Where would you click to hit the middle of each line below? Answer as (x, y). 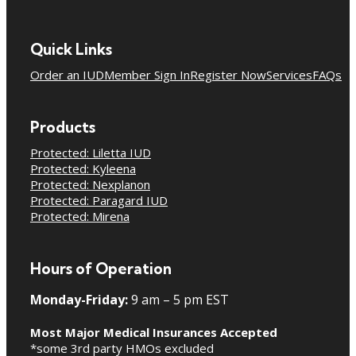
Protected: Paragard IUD (99, 200)
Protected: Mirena (80, 216)
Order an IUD (67, 74)
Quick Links (71, 49)
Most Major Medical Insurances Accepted (154, 332)
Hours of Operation (101, 268)
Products (63, 127)
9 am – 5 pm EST (178, 299)
